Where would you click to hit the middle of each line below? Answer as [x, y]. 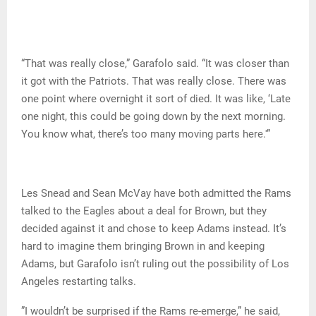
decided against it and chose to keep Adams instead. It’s [154, 229]
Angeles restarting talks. [79, 282]
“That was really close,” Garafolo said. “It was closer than [155, 64]
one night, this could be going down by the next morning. [153, 117]
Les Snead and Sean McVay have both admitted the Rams [156, 194]
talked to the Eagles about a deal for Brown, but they [144, 211]
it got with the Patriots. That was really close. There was [154, 81]
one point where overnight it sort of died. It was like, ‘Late [156, 99]
